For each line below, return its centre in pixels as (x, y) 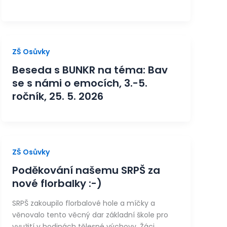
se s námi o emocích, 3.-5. (80, 83)
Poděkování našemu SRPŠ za (86, 170)
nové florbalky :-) (57, 183)
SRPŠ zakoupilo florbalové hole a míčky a (83, 203)
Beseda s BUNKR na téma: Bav (90, 70)
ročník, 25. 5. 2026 (58, 96)
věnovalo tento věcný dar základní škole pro (90, 215)
